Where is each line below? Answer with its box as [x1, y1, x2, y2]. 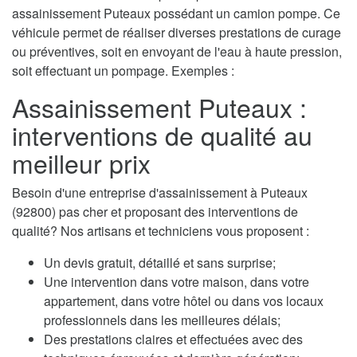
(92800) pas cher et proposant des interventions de [12, 202, 298, 221]
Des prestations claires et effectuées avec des [44, 329, 303, 348]
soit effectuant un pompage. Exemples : [12, 61, 234, 80]
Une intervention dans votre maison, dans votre [44, 272, 309, 291]
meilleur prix [12, 143, 151, 181]
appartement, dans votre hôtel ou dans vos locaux [44, 291, 324, 310]
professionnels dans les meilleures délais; [44, 310, 280, 329]
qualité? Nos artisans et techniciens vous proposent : [12, 221, 309, 240]
